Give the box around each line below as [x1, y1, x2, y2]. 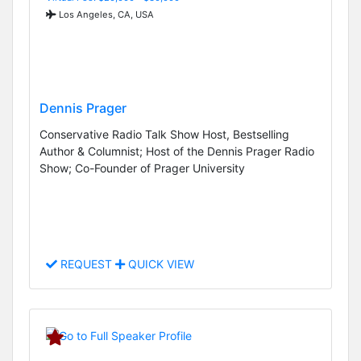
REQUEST [57, 257, 115, 272]
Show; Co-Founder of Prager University [39, 160, 245, 175]
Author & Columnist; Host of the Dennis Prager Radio [39, 143, 314, 158]
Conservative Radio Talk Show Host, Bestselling [39, 127, 289, 141]
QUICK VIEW [125, 257, 194, 272]
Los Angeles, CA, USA [56, 8, 154, 20]
